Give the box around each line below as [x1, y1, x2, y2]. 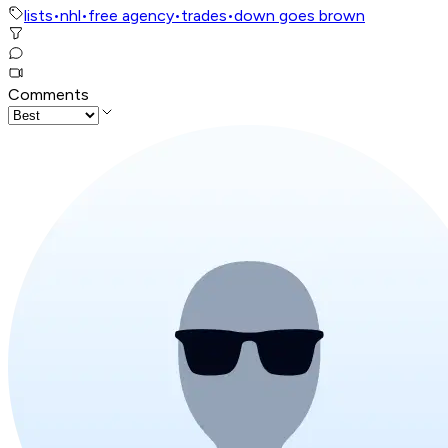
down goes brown [234, 6, 365, 26]
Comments [8, 85, 89, 105]
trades [181, 6, 227, 26]
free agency [88, 6, 174, 26]
